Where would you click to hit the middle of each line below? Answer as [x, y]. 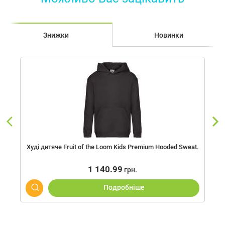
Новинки [168, 35]
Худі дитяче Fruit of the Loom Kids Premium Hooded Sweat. [113, 147]
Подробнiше [124, 188]
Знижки [56, 35]
